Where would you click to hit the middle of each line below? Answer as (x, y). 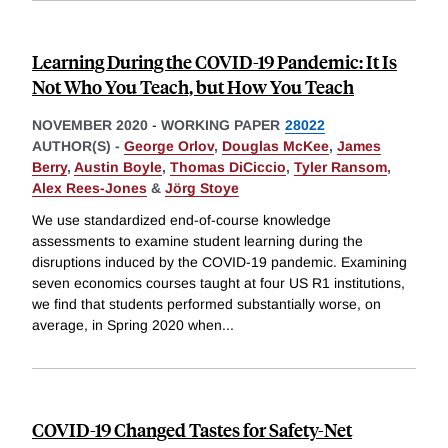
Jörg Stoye (202, 188)
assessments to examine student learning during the (197, 241)
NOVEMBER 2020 (90, 125)
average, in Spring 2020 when (127, 325)
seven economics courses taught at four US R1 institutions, (218, 283)
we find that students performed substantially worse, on (206, 304)
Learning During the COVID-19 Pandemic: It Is (214, 62)
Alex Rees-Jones (89, 188)
